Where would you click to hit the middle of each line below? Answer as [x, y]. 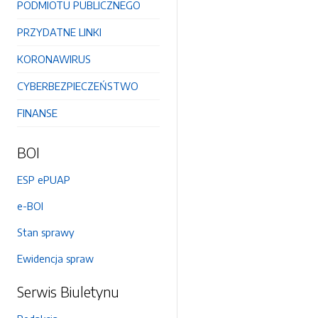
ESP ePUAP [44, 180]
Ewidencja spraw [55, 258]
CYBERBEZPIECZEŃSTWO [78, 86]
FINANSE [37, 113]
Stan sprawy [46, 232]
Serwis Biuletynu [68, 291]
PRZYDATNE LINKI [59, 32]
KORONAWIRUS [54, 59]
